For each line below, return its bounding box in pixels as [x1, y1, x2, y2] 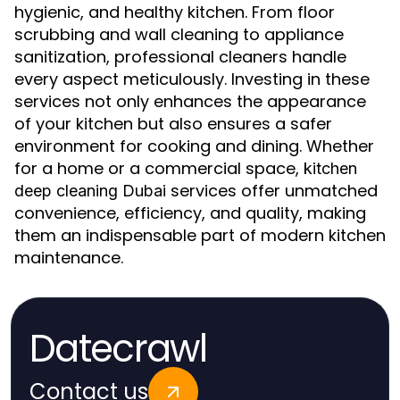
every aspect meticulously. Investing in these [14, 68, 370, 90]
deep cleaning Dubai [14, 181, 166, 200]
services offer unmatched [166, 179, 378, 202]
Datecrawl [29, 322, 206, 375]
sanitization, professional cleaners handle [14, 46, 346, 68]
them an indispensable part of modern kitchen [14, 224, 386, 246]
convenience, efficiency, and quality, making [14, 202, 366, 224]
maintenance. [14, 246, 123, 269]
